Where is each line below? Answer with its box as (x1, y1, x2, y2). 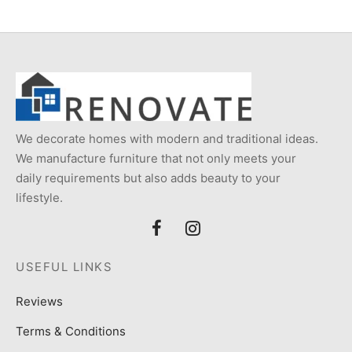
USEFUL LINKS (16, 259, 112, 274)
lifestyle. (16, 190, 63, 205)
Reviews (16, 293, 63, 309)
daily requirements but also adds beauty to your (16, 170, 280, 185)
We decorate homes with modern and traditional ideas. (16, 131, 318, 146)
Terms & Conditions (16, 323, 126, 339)
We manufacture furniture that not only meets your (16, 151, 296, 166)
